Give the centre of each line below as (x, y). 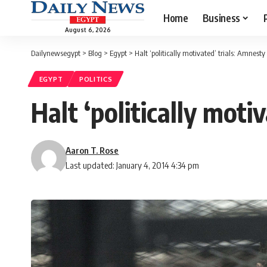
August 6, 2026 (88, 30)
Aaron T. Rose (92, 150)
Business (221, 18)
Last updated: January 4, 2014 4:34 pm (133, 165)
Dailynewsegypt (56, 53)
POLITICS (96, 79)
